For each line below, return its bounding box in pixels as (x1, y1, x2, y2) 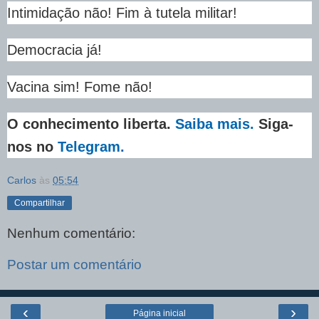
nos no (7, 139, 58, 155)
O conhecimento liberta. (7, 116, 175, 132)
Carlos (7, 174, 36, 187)
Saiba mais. (175, 116, 258, 132)
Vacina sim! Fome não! (7, 79, 152, 95)
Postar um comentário (7, 256, 142, 272)
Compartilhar (14, 198, 65, 209)
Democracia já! (7, 42, 102, 58)
